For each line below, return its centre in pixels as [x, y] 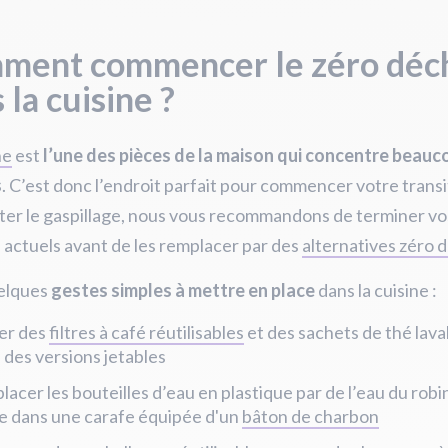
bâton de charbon [310, 416]
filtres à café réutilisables [146, 332]
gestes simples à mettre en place [183, 290]
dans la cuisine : [376, 290]
